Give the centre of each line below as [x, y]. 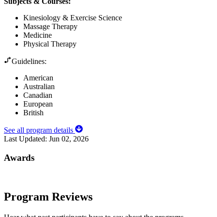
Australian [39, 87]
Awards [19, 157]
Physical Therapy [50, 44]
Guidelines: [29, 62]
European [38, 104]
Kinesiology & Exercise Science [73, 18]
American [38, 78]
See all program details [39, 130]
